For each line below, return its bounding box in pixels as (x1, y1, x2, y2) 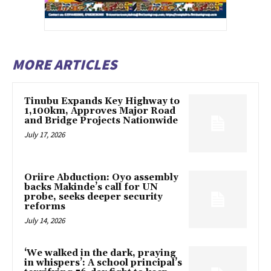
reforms (24, 200, 65, 212)
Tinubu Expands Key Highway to (24, 96, 180, 108)
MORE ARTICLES (12, 55, 117, 74)
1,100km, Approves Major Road (24, 105, 175, 117)
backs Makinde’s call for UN (24, 181, 158, 193)
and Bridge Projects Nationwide (24, 115, 178, 127)
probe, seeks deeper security (24, 191, 163, 203)
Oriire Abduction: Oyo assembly (24, 171, 178, 183)
